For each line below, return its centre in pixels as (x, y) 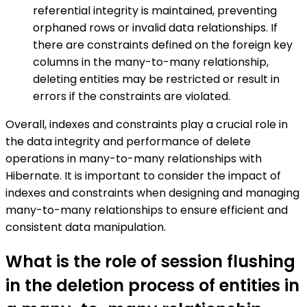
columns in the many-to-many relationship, (151, 62)
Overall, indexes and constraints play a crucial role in (147, 125)
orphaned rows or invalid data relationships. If (155, 28)
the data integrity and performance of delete (128, 142)
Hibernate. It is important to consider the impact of (143, 176)
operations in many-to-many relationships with (134, 159)
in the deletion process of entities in (152, 286)
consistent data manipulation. (86, 228)
